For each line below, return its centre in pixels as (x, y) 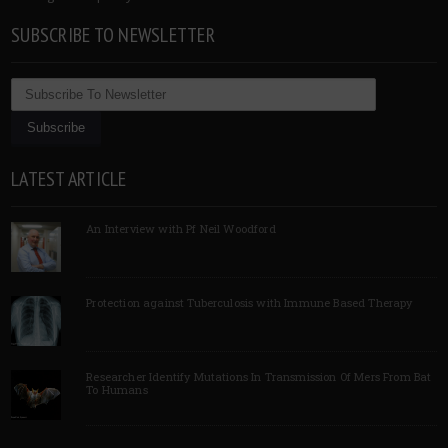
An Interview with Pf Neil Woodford (181, 228)
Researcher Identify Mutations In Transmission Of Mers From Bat (259, 376)
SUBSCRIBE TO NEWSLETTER (113, 34)
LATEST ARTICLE (69, 178)
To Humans (117, 389)
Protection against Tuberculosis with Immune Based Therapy (249, 302)
